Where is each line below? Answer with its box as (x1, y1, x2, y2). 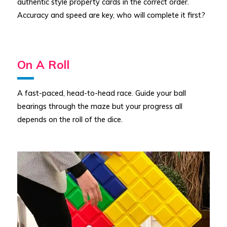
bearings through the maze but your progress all (17, 101, 182, 111)
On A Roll (17, 57, 70, 72)
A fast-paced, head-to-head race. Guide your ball (17, 88, 186, 98)
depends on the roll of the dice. (17, 115, 123, 125)
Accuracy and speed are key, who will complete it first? (17, 10, 205, 20)
